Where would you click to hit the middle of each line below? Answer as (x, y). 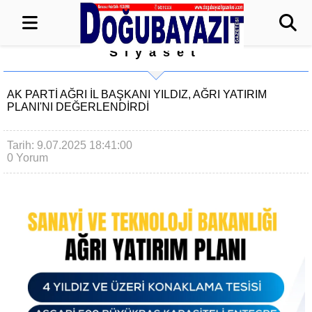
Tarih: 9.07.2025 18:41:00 (70, 145)
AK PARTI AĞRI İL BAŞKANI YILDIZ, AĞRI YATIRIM (137, 94)
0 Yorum (28, 158)
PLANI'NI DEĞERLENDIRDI (78, 107)
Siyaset (156, 52)
